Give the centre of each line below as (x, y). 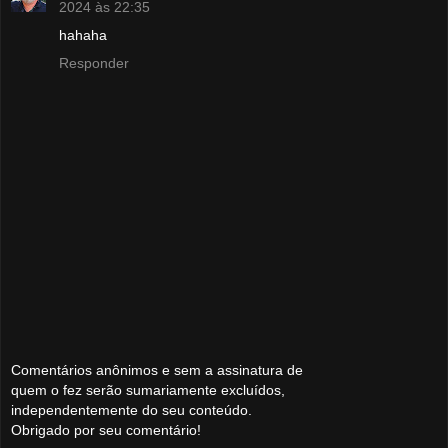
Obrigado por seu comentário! (106, 430)
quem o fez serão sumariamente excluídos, (148, 390)
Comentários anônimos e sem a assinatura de (157, 370)
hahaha (83, 34)
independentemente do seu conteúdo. (131, 410)
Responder (94, 62)
